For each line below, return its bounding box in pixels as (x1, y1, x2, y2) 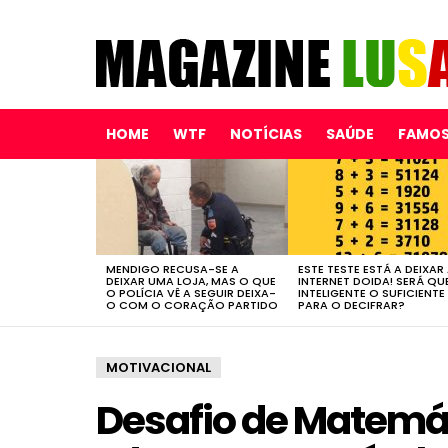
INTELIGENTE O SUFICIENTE (298, 284, 445, 301)
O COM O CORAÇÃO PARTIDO (106, 296, 278, 313)
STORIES (96, 177, 145, 194)
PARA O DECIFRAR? (298, 296, 405, 313)
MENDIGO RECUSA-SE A (106, 260, 239, 277)
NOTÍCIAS (230, 124, 302, 145)
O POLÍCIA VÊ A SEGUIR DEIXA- (106, 284, 276, 301)
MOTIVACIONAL (106, 357, 211, 377)
